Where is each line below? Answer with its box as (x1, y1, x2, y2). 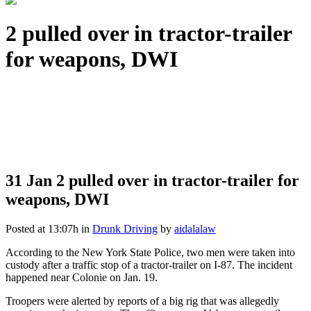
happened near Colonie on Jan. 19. (6, 271, 158, 283)
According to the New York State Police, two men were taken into (6, 246, 295, 258)
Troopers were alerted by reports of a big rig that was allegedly (6, 294, 279, 307)
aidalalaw (174, 222, 216, 235)
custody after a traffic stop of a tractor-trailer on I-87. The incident (6, 258, 292, 271)
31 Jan (6, 171, 52, 190)
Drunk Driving (92, 222, 158, 235)
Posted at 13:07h (6, 222, 78, 235)
